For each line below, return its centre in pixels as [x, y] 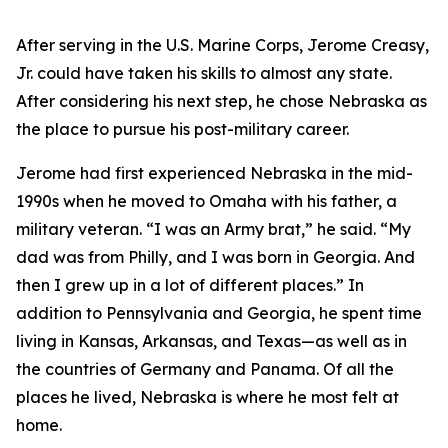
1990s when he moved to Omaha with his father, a [206, 201]
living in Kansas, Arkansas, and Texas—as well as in [211, 341]
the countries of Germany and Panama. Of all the [205, 369]
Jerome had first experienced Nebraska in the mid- [214, 173]
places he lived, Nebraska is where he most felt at [207, 397]
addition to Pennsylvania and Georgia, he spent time [219, 313]
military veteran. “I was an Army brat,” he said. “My [213, 229]
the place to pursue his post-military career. [182, 129]
